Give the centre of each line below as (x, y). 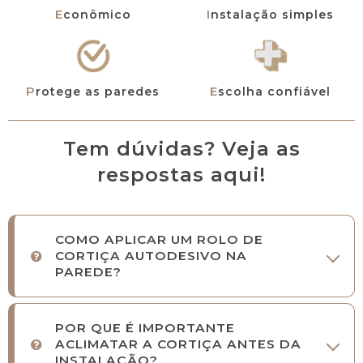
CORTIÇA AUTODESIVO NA (151, 256)
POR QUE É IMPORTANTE (145, 328)
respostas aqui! (181, 174)
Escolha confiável (274, 91)
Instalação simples (272, 14)
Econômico (97, 14)
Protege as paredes (98, 91)
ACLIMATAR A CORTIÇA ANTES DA (178, 344)
